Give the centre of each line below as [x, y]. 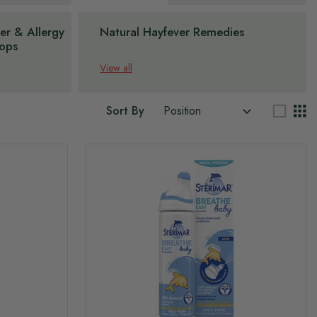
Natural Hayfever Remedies [172, 32]
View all [116, 68]
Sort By [125, 111]
